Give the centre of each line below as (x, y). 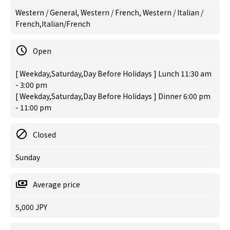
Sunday (28, 157)
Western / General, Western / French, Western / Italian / (109, 12)
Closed (44, 135)
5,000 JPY (31, 207)
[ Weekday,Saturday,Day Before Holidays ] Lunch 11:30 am (113, 73)
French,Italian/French (53, 24)
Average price (56, 184)
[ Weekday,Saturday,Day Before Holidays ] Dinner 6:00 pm (113, 96)
